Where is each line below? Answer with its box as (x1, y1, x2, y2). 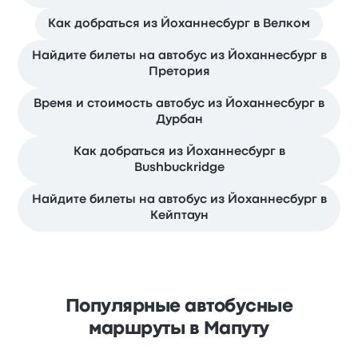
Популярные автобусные (65, 299, 293, 316)
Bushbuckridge (133, 162, 225, 174)
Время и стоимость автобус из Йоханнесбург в (34, 98, 324, 110)
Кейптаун (149, 210, 209, 222)
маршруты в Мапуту (89, 321, 269, 338)
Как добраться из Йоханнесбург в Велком (48, 18, 310, 30)
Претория (148, 66, 210, 78)
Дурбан (155, 114, 203, 126)
